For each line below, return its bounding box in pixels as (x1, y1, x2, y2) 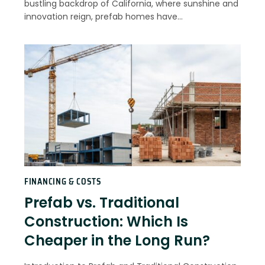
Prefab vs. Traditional (24, 193, 179, 213)
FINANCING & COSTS (24, 175, 102, 189)
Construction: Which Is (24, 212, 188, 232)
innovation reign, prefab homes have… (24, 11, 183, 23)
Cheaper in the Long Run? (24, 231, 210, 251)
